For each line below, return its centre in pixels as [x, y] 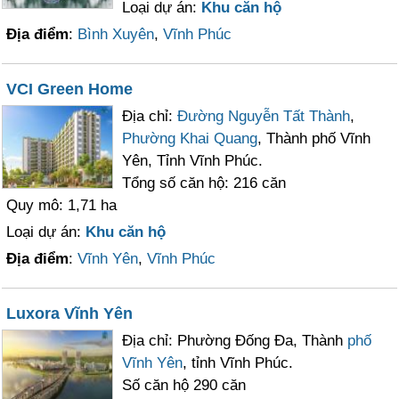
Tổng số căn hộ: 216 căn [204, 183]
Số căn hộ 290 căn [184, 385]
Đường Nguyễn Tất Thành [264, 116]
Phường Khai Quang [190, 138]
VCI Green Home [70, 89]
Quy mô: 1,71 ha [62, 205]
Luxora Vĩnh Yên [70, 313]
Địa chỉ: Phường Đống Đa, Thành [235, 341]
